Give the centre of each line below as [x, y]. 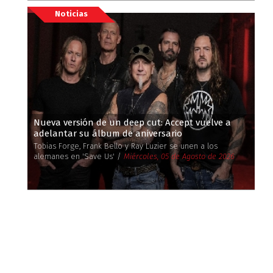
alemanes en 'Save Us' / [78, 156]
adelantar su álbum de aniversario [108, 133]
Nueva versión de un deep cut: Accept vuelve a [132, 122]
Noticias [71, 13]
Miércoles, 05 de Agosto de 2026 [179, 156]
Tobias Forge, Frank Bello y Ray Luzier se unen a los [125, 146]
